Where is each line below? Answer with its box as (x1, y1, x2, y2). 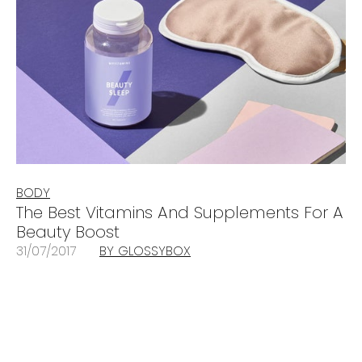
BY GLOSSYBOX (99, 242, 191, 261)
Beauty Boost (16, 221, 120, 244)
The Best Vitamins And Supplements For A (16, 201, 343, 225)
